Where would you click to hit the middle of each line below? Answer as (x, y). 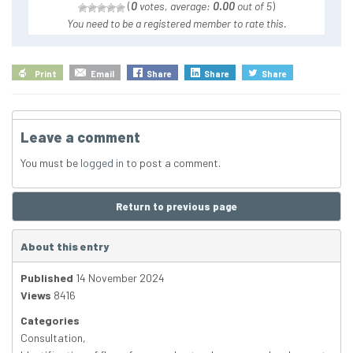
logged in (102, 163)
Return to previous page (176, 207)
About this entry (65, 247)
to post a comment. (172, 163)
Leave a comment (80, 137)
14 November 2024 (119, 278)
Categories (50, 321)
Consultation (52, 338)
